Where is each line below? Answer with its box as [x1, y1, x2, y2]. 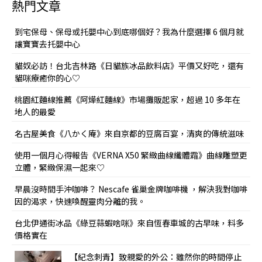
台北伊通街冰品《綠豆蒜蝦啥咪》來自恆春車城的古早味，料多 [15, 216, 244, 229]
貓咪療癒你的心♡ [15, 71, 80, 84]
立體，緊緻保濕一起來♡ [15, 161, 105, 173]
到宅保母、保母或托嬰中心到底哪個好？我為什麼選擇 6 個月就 [15, 25, 244, 37]
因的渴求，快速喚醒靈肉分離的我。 [15, 195, 146, 207]
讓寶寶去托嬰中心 [15, 37, 80, 50]
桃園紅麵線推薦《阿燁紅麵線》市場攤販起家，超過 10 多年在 [15, 93, 240, 105]
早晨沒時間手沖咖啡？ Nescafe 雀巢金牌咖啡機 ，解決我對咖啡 [15, 182, 247, 195]
